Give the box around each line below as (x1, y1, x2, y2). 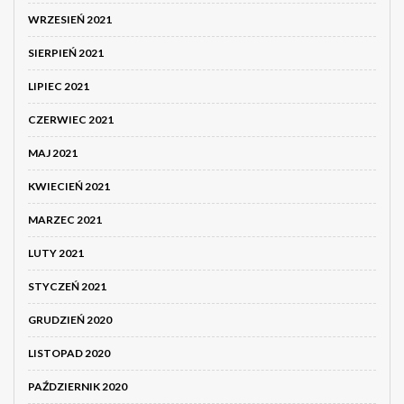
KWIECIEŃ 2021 (28, 179, 110, 193)
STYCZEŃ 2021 (28, 279, 106, 293)
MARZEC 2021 (28, 212, 102, 226)
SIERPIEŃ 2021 (28, 45, 104, 60)
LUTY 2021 (28, 245, 84, 260)
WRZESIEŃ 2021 (28, 12, 112, 26)
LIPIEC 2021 (28, 78, 89, 93)
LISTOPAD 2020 (28, 345, 110, 360)
